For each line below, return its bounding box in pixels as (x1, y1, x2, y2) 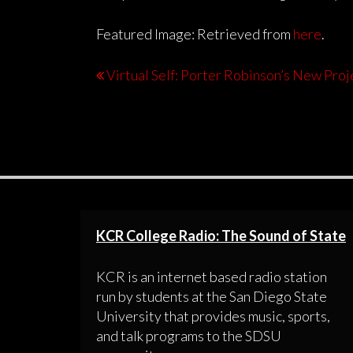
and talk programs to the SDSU (96, 326, 281, 344)
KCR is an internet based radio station (96, 267, 327, 285)
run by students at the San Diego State (96, 287, 327, 305)
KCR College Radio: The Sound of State (96, 226, 346, 244)
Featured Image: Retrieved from (96, 24, 293, 43)
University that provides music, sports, (96, 307, 330, 325)
